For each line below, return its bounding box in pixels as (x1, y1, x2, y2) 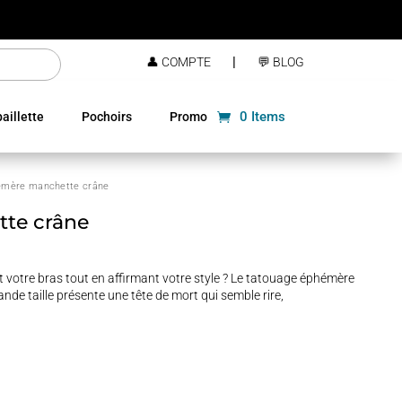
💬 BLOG (257, 55, 304, 69)
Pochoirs (82, 109, 132, 124)
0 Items (240, 109, 285, 125)
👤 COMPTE (145, 55, 211, 69)
